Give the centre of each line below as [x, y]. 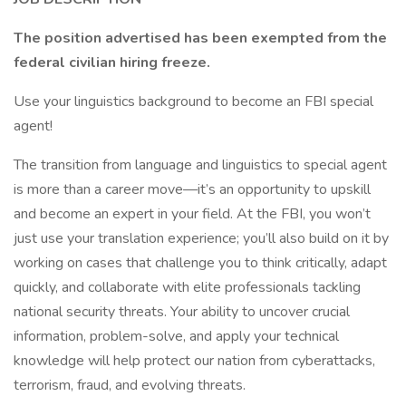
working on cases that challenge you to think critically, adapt [200, 263]
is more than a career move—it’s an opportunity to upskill [192, 189]
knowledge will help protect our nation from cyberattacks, [194, 361]
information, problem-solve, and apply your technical [176, 336]
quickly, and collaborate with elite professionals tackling [187, 287]
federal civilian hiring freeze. [112, 63]
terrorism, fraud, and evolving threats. [130, 385]
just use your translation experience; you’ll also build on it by [201, 238]
